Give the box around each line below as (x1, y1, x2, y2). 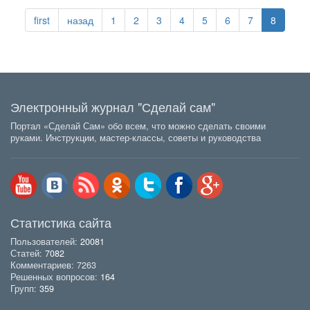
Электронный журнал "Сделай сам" (10, 98, 215, 116)
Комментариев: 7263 (10, 259, 96, 272)
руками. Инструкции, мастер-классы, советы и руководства (10, 131, 261, 145)
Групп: (10, 282, 39, 295)
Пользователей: (10, 235, 80, 248)
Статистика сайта (10, 213, 111, 232)
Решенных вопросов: (10, 271, 100, 284)
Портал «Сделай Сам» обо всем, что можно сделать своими (10, 120, 266, 133)
